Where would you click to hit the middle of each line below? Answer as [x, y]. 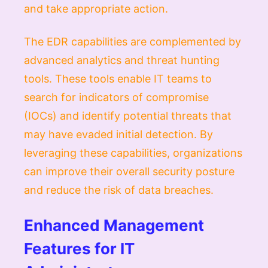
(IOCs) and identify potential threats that [128, 115]
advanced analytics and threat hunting [122, 60]
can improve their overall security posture [129, 171]
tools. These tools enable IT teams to [118, 78]
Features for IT [79, 248]
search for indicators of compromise [116, 97]
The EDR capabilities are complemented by [133, 41]
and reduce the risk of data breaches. [119, 190]
